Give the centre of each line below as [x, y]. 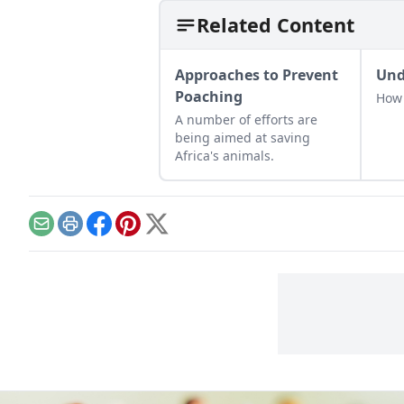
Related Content [275, 25]
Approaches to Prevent [257, 75]
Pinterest [158, 233]
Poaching [209, 96]
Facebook [131, 233]
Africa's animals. [225, 156]
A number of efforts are [246, 119]
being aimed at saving [243, 138]
